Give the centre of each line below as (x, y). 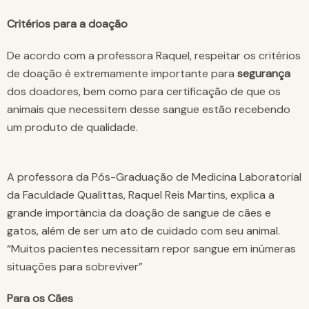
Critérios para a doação (67, 24)
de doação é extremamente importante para (122, 74)
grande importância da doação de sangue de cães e (139, 213)
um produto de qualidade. (72, 128)
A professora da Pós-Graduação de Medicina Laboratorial (154, 177)
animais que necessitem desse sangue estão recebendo (149, 110)
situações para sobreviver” (75, 267)
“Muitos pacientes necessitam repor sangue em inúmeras (151, 249)
